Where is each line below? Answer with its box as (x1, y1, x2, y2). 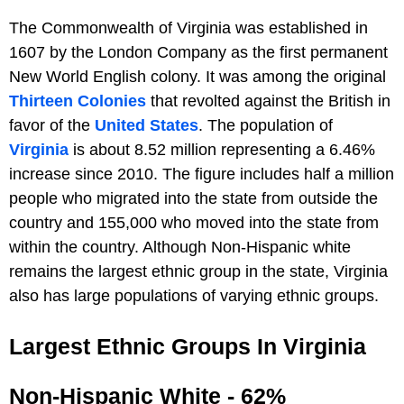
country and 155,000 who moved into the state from (9, 213, 379, 232)
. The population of (198, 115, 333, 134)
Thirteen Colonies (9, 91, 146, 110)
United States (95, 115, 198, 134)
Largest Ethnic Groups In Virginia (9, 333, 366, 359)
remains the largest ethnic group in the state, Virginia (9, 262, 388, 280)
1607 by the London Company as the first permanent (9, 42, 388, 61)
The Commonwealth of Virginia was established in (9, 18, 368, 37)
